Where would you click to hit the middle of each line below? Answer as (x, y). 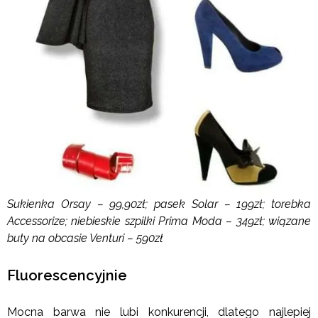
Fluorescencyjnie (67, 275)
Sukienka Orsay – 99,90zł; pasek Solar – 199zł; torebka (159, 204)
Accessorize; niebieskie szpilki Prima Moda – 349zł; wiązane (159, 221)
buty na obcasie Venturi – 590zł (85, 238)
